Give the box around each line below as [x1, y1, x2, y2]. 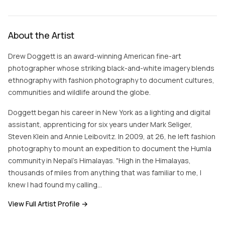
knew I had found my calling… [8, 180, 102, 189]
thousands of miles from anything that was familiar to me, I [8, 168, 201, 177]
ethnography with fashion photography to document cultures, [8, 75, 214, 85]
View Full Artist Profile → [8, 199, 88, 208]
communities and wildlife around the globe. [8, 87, 151, 97]
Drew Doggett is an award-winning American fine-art [8, 51, 181, 61]
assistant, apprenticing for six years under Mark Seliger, [8, 120, 192, 129]
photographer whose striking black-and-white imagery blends [8, 63, 214, 73]
